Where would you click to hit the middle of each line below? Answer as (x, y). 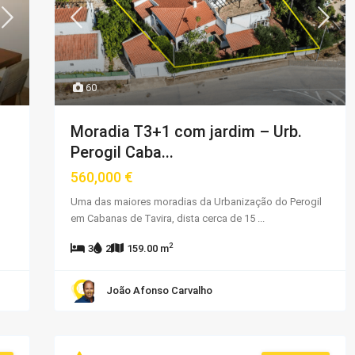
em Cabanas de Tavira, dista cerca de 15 (164, 218)
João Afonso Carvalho (159, 290)
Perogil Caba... (122, 152)
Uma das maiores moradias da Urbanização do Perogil (196, 201)
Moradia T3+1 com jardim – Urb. (186, 131)
